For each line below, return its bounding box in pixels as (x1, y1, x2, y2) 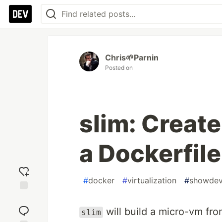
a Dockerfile (79, 139, 221, 168)
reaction (10, 202, 37, 211)
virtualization (127, 175, 176, 185)
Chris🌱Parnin (105, 53, 159, 62)
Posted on (105, 64, 133, 71)
